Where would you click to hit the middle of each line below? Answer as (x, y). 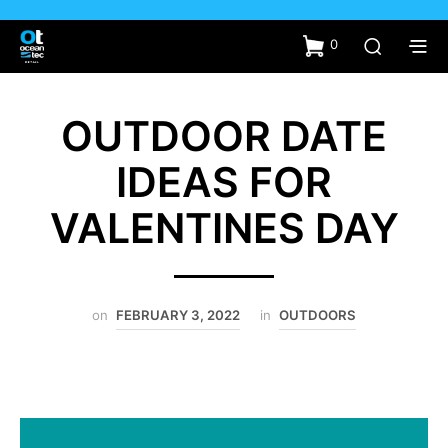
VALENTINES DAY (224, 227)
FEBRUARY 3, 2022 (178, 314)
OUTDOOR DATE (224, 135)
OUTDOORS (317, 314)
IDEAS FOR (224, 181)
